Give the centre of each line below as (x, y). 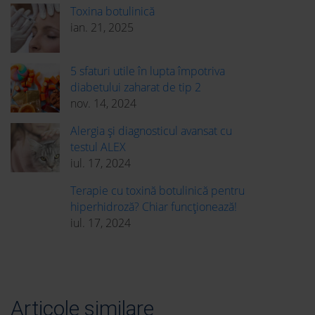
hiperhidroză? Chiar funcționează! (154, 207)
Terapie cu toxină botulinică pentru (157, 191)
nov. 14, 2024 (103, 104)
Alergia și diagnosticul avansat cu (151, 131)
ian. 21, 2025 (102, 28)
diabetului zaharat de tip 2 (136, 88)
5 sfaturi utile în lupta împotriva (148, 71)
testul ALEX (98, 147)
